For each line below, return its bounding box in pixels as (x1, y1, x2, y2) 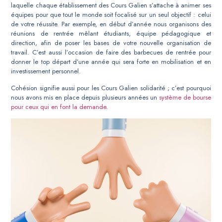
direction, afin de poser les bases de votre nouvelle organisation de (11, 38, 211, 48)
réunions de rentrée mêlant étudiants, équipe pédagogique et (11, 29, 211, 39)
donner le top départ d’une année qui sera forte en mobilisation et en (11, 57, 211, 67)
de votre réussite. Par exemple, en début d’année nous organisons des (11, 19, 211, 29)
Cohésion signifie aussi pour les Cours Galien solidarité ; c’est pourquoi (11, 83, 211, 93)
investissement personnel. (11, 66, 81, 76)
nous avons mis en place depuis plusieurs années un (11, 92, 159, 102)
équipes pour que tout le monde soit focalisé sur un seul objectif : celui (11, 10, 211, 20)
